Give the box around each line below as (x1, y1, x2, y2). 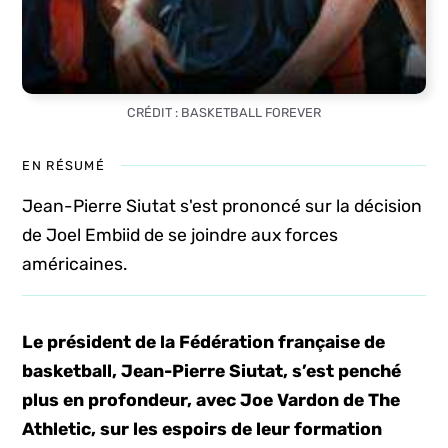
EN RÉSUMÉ (22, 158, 105, 173)
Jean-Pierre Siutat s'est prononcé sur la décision (22, 196, 423, 216)
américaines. (22, 254, 128, 274)
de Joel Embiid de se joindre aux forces (22, 225, 339, 245)
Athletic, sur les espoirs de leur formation (22, 419, 383, 439)
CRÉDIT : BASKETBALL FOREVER (127, 105, 321, 120)
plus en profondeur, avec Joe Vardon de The (22, 390, 401, 410)
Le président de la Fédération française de (22, 332, 386, 352)
